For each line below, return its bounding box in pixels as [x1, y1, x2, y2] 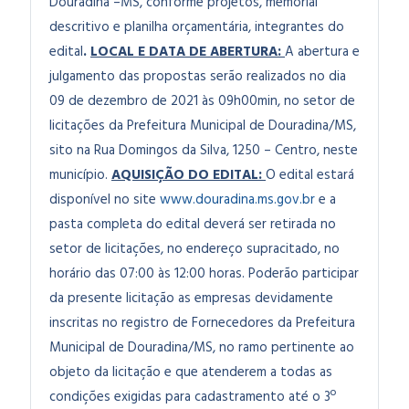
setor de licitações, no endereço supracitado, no [49, 238, 340, 260]
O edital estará [266, 164, 354, 186]
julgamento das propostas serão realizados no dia [49, 66, 346, 88]
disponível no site [49, 189, 160, 211]
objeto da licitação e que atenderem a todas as [49, 362, 332, 383]
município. [49, 164, 111, 186]
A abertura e [285, 41, 360, 63]
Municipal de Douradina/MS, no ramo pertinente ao [49, 337, 354, 359]
